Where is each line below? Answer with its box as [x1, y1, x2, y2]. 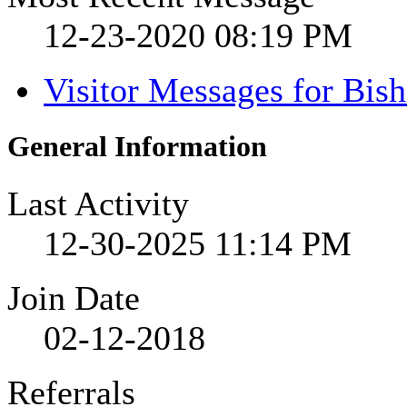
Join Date [7, 278, 140, 317]
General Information [7, 130, 267, 163]
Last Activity [7, 184, 189, 223]
